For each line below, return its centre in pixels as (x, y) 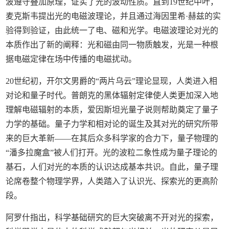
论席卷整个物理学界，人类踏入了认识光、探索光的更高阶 (112, 181)
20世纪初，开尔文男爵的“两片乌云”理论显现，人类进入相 (112, 81)
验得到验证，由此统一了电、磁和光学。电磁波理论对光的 (112, 30)
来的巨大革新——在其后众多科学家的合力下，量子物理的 (112, 138)
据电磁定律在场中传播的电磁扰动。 (71, 59)
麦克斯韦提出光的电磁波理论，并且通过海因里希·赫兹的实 (113, 16)
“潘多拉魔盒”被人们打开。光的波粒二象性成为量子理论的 (112, 152)
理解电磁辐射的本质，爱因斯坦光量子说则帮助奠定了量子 (112, 109)
